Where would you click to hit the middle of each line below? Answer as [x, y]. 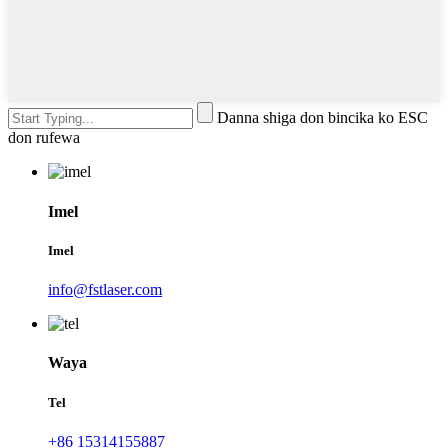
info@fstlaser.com [105, 290]
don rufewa [44, 138]
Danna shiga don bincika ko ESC [322, 118]
